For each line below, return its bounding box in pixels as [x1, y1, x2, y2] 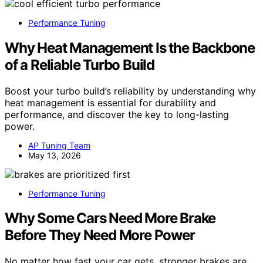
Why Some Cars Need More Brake [5, 210, 216, 227]
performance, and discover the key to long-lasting [5, 108, 229, 120]
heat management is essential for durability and [5, 96, 216, 109]
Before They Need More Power [5, 227, 195, 244]
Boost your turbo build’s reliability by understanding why [5, 85, 256, 97]
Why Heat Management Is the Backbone [5, 39, 255, 56]
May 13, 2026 [28, 150, 81, 160]
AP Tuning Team [28, 140, 90, 150]
